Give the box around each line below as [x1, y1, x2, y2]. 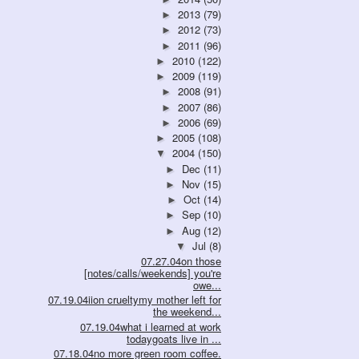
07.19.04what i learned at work [80, 318, 221, 334]
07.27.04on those [141, 253, 221, 269]
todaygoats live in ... [127, 330, 221, 346]
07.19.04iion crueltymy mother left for [48, 292, 221, 308]
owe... [193, 277, 221, 293]
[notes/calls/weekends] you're [84, 265, 221, 281]
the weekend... [153, 304, 221, 320]
